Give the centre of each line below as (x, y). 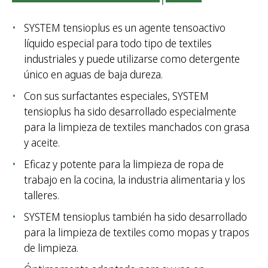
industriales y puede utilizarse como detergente (132, 59)
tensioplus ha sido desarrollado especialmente (130, 112)
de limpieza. (51, 248)
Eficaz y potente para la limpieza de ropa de (124, 164)
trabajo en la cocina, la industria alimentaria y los (135, 180)
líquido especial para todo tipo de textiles (118, 43)
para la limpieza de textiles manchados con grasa (137, 127)
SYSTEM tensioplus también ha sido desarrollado (135, 217)
